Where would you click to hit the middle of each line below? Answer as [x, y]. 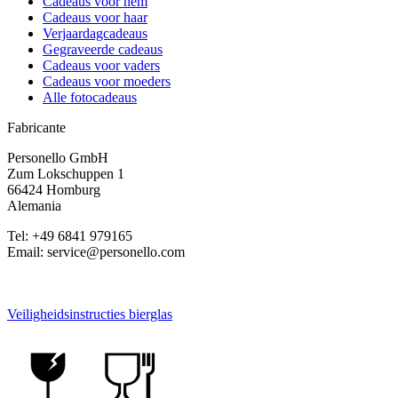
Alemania [34, 205]
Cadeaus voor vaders [101, 65]
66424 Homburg [54, 189]
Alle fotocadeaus [90, 97]
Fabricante [36, 127]
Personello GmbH [58, 157]
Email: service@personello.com [96, 251]
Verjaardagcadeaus [95, 33]
